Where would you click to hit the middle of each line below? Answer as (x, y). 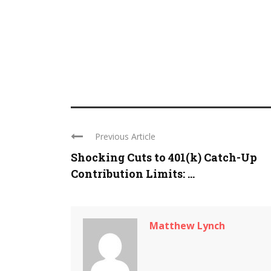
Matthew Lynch (187, 226)
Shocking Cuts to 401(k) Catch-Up (164, 157)
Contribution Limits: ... (133, 174)
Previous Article (125, 136)
